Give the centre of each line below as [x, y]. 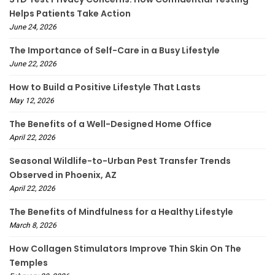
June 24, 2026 [33, 27]
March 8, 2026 [33, 226]
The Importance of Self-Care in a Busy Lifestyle [114, 51]
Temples [29, 263]
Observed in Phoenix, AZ [63, 175]
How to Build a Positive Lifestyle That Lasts [105, 87]
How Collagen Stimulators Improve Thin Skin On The [125, 249]
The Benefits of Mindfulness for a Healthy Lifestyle [121, 212]
